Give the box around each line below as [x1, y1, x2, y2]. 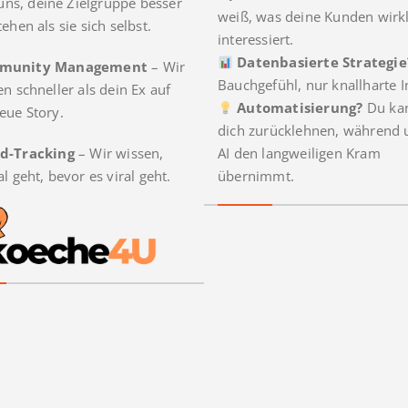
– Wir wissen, [74, 144, 164, 163]
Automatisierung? [237, 98, 363, 117]
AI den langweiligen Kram [218, 144, 381, 163]
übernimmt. [218, 167, 294, 186]
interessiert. [218, 30, 294, 49]
